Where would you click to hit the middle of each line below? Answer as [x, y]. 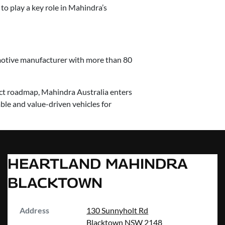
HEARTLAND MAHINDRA [98, 164]
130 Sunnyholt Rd [118, 210]
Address [34, 210]
